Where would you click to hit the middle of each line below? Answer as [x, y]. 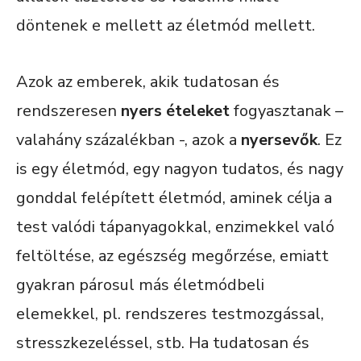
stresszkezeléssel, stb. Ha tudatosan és [163, 342]
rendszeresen [68, 110]
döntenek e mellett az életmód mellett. [166, 25]
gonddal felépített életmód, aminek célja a [174, 197]
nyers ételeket [175, 110]
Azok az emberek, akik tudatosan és [148, 81]
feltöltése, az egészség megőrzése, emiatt [172, 255]
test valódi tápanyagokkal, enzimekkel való [175, 226]
